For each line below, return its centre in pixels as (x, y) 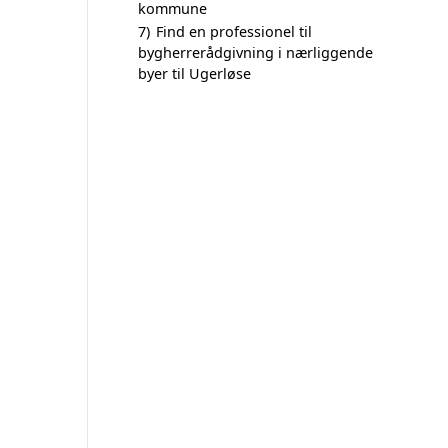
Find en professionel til (234, 31)
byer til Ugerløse (194, 73)
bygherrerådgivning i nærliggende (255, 52)
